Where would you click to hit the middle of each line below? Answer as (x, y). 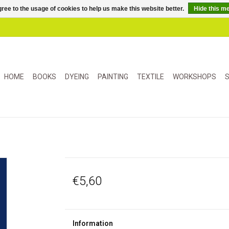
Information (93, 223)
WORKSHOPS (194, 77)
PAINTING (113, 77)
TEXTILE (151, 77)
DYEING (77, 77)
